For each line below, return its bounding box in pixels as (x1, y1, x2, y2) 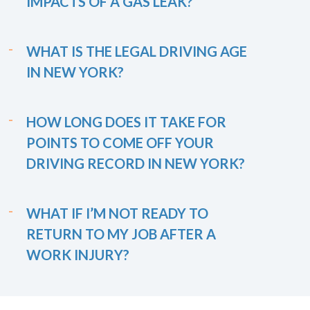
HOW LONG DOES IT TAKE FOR (26, 113, 226, 130)
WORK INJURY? (26, 246, 129, 263)
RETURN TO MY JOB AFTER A (26, 226, 216, 242)
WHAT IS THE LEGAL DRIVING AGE (26, 43, 247, 60)
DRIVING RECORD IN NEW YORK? (26, 155, 245, 172)
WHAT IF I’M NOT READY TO (26, 205, 208, 221)
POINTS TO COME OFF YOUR (26, 134, 214, 151)
